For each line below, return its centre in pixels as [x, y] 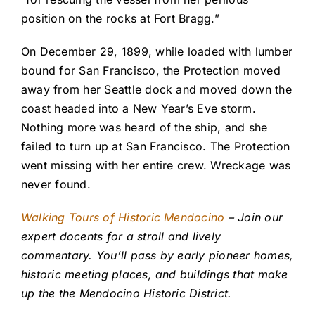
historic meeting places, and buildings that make [155, 275]
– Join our [254, 218]
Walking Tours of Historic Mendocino [123, 218]
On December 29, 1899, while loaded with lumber [157, 52]
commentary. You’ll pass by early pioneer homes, [157, 256]
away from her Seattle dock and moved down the [156, 90]
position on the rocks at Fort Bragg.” [120, 19]
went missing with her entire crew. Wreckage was [156, 166]
